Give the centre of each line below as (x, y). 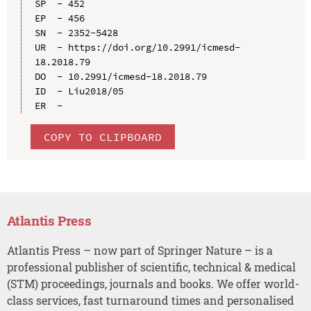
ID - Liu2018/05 (79, 91)
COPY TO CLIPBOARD (102, 136)
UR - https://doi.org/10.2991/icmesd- (137, 47)
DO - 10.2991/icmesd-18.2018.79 (120, 76)
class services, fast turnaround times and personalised (150, 300)
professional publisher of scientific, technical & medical (151, 267)
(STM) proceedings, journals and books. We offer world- (153, 283)
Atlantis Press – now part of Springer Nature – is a (140, 250)
